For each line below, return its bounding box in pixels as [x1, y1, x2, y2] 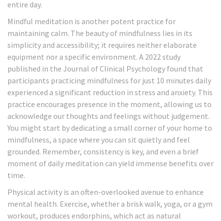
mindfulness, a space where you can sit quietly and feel [7, 135, 190, 145]
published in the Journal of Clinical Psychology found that [7, 64, 203, 74]
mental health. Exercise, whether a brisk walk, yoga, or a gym [7, 199, 213, 209]
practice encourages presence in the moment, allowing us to [7, 99, 212, 110]
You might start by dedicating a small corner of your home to [7, 123, 212, 133]
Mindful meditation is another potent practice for [7, 16, 176, 27]
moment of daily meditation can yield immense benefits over [7, 158, 214, 169]
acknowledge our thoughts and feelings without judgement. [7, 111, 210, 121]
